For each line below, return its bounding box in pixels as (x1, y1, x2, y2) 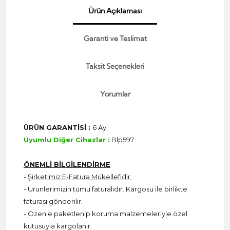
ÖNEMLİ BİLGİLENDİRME (24, 160, 110, 168)
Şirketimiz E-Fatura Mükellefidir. (28, 172, 132, 181)
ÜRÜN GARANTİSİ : (24, 123, 92, 131)
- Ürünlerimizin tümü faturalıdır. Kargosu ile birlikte (24, 184, 187, 193)
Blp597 (110, 135, 134, 144)
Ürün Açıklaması (88, 6, 142, 15)
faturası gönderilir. (24, 197, 83, 205)
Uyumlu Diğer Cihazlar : (24, 135, 110, 144)
